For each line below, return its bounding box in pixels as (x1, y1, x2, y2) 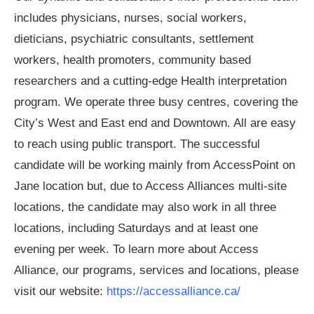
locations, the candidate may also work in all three (14, 200, 276, 214)
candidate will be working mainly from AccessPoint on (14, 158, 295, 172)
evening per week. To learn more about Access (14, 243, 259, 257)
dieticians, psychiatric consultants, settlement (14, 32, 254, 46)
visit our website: (14, 285, 107, 299)
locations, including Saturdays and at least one (14, 221, 258, 235)
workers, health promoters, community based (14, 53, 251, 67)
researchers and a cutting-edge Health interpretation (14, 74, 287, 88)
